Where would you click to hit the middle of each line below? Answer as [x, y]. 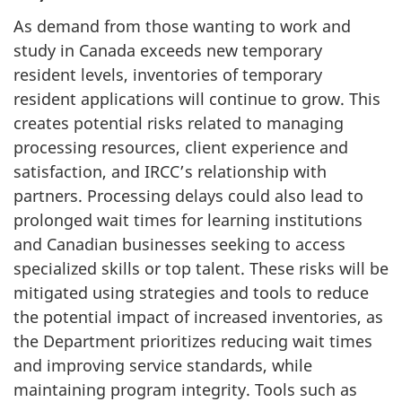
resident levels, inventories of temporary [168, 74]
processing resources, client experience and [181, 147]
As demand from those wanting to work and [182, 26]
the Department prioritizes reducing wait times [193, 341]
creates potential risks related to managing [179, 122]
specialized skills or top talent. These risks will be [201, 268]
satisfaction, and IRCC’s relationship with [170, 171]
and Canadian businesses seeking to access [179, 244]
